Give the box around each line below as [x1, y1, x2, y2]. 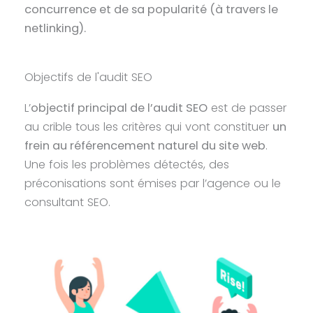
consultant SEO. [24, 194, 115, 211]
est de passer [208, 100, 287, 117]
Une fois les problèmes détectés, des [24, 156, 230, 173]
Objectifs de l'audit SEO [24, 69, 153, 86]
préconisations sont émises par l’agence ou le [24, 175, 282, 192]
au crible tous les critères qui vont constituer [24, 119, 273, 136]
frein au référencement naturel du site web [24, 138, 266, 154]
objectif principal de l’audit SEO [31, 100, 208, 117]
